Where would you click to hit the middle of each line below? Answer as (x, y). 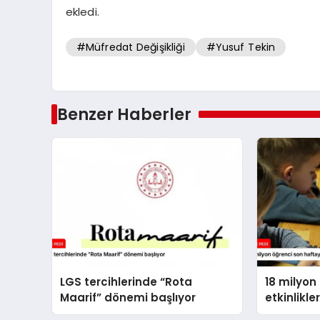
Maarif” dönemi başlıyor (128, 298)
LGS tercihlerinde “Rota (126, 282)
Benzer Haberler (124, 115)
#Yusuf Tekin (241, 47)
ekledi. (82, 12)
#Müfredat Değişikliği (130, 47)
